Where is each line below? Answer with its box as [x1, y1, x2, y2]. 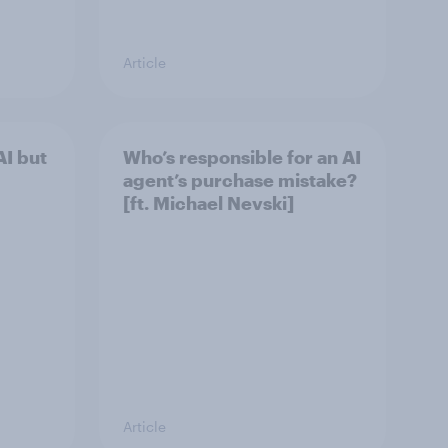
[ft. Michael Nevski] [123, 191, 294, 214]
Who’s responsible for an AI [123, 145, 361, 168]
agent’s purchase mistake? [123, 168, 357, 191]
